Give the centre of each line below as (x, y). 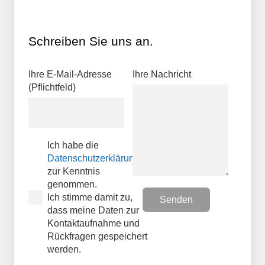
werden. (64, 250)
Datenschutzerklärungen (99, 159)
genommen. (72, 185)
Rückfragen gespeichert (97, 237)
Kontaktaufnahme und (93, 224)
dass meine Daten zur (93, 211)
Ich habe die (73, 146)
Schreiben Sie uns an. (91, 41)
